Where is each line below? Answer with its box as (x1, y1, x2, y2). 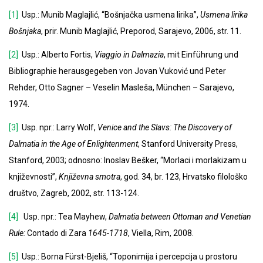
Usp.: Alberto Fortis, (18, 50, 95, 60)
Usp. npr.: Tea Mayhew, (18, 212, 109, 222)
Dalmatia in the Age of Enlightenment (9, 139, 138, 149)
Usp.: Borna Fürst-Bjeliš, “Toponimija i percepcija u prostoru (18, 252, 237, 262)
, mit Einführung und (164, 50, 238, 60)
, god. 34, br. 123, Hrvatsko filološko (120, 172, 248, 182)
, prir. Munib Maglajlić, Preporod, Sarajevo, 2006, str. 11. (41, 26, 241, 36)
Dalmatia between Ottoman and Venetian (109, 212, 251, 222)
